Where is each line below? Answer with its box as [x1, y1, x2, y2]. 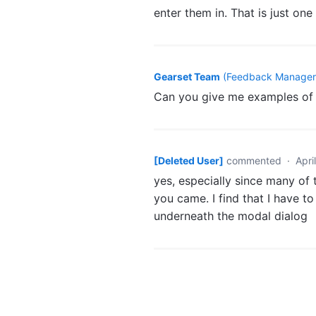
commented [226, 154, 284, 166]
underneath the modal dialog [154, 208, 308, 223]
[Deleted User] [154, 154, 224, 166]
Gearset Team [154, 70, 220, 83]
